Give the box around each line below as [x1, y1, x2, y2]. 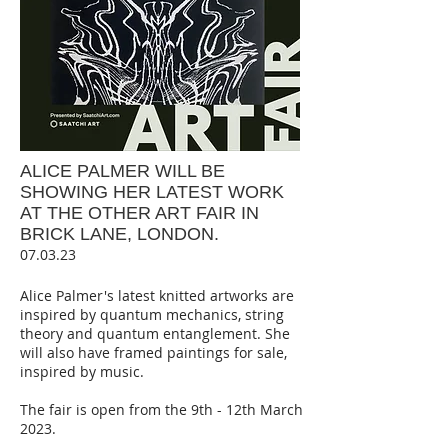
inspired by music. [20, 361, 148, 381]
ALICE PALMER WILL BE [20, 160, 225, 181]
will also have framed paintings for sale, [20, 342, 287, 362]
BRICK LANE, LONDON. [20, 223, 219, 244]
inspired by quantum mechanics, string [20, 304, 284, 324]
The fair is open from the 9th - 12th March [20, 399, 303, 419]
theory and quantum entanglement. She [20, 323, 290, 343]
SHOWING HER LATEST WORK [20, 181, 284, 202]
